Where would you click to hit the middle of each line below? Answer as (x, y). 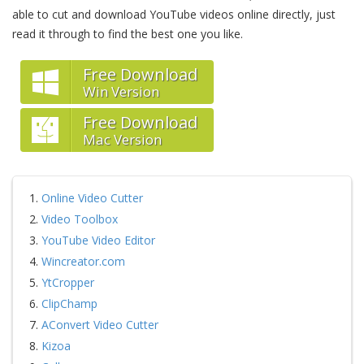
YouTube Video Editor (98, 240)
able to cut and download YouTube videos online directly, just (174, 14)
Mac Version (122, 139)
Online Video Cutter (92, 198)
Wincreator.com (83, 261)
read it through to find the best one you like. (128, 34)
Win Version (121, 91)
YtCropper (68, 282)
